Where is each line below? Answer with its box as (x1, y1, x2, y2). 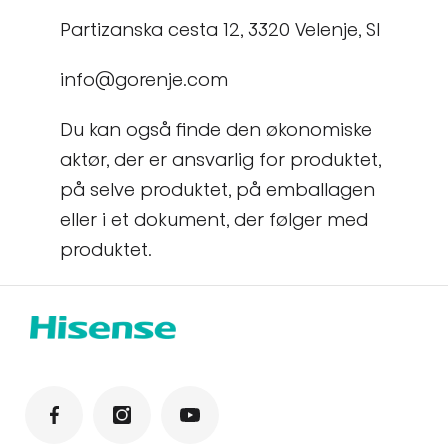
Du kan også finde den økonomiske (60, 116, 372, 142)
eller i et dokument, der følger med (60, 206, 368, 232)
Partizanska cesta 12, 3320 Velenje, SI (60, 16, 381, 42)
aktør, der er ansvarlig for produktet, (60, 146, 381, 172)
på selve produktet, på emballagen (60, 176, 375, 202)
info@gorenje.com (60, 66, 228, 92)
